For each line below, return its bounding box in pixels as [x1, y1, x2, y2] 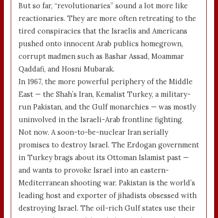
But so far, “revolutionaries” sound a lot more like [18, 1, 188, 11]
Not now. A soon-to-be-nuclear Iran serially [18, 127, 169, 137]
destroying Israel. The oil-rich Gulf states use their [18, 203, 196, 213]
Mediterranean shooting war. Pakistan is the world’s [18, 178, 196, 188]
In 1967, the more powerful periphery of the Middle [18, 77, 193, 87]
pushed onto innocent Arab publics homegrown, [18, 39, 183, 49]
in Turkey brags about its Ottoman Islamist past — [18, 153, 189, 163]
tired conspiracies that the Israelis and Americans [18, 26, 188, 36]
